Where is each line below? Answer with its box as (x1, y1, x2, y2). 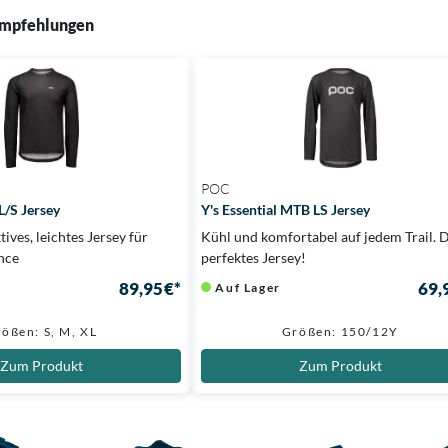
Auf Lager (215, 280, 281, 296)
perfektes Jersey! (200, 248, 306, 266)
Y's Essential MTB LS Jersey (200, 200, 370, 218)
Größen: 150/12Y (281, 323, 399, 339)
